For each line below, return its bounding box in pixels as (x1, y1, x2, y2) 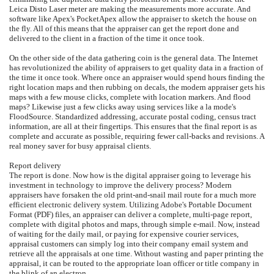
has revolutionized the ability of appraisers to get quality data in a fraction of (9, 63, 263, 72)
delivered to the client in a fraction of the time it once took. (9, 34, 204, 43)
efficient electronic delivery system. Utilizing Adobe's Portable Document (9, 200, 252, 209)
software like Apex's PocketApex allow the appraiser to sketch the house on (9, 14, 257, 23)
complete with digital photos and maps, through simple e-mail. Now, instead (9, 220, 260, 229)
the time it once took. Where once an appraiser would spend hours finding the (9, 73, 265, 82)
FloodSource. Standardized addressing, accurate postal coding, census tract (9, 112, 256, 121)
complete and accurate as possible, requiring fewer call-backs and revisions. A (9, 131, 264, 141)
